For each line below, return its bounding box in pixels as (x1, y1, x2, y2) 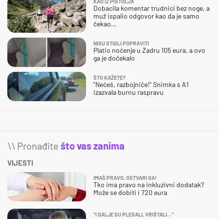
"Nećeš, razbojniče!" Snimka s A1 (93, 80, 189, 88)
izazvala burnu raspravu (93, 88, 164, 96)
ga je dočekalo (93, 53, 135, 62)
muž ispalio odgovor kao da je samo (93, 11, 199, 20)
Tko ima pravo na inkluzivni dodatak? (93, 180, 204, 189)
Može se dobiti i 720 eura (93, 188, 167, 197)
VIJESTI (7, 158, 33, 167)
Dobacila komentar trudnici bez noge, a (93, 3, 210, 12)
